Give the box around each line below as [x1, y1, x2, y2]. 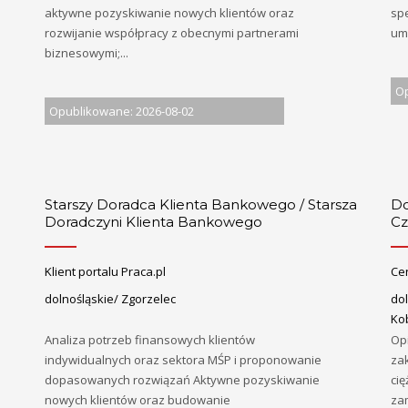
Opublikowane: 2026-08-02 [49, 102, 194, 119]
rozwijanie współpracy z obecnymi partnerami [45, 25, 299, 42]
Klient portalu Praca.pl [45, 262, 166, 280]
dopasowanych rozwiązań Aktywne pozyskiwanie [45, 372, 320, 389]
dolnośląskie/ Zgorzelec [45, 291, 176, 308]
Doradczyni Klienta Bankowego [45, 213, 262, 231]
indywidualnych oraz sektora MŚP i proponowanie [45, 352, 321, 369]
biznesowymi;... [45, 45, 128, 62]
